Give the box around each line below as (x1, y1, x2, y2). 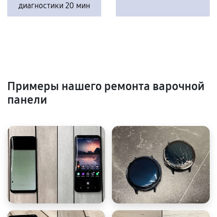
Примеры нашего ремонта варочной (7, 79, 204, 93)
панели (7, 93, 47, 107)
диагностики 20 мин (18, 1, 90, 11)
